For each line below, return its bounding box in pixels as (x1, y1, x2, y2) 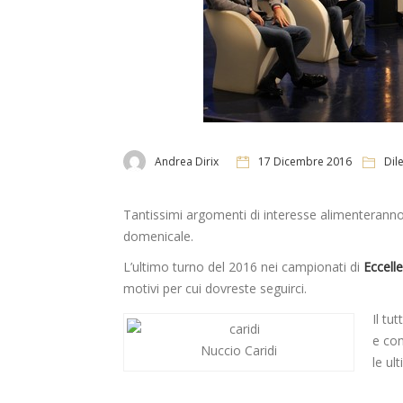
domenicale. (123, 228, 193, 246)
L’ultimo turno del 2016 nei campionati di (123, 258, 360, 276)
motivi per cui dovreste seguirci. (123, 280, 307, 298)
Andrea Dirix (155, 153, 219, 169)
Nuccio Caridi (201, 342, 277, 360)
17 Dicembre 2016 (258, 153, 352, 169)
